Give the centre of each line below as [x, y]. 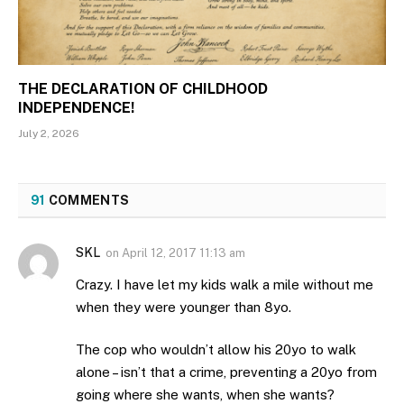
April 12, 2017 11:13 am [184, 252]
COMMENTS [87, 200]
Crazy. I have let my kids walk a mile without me [225, 284]
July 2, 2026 [49, 133]
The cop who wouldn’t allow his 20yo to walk [216, 350]
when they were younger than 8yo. [184, 307]
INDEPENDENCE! [76, 107]
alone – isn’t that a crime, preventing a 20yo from [226, 372]
